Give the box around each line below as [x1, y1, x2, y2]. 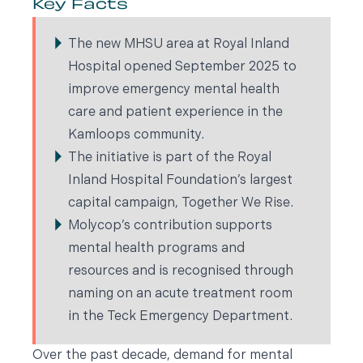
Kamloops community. [68, 129, 204, 142]
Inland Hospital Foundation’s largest [68, 174, 293, 187]
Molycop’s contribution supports [68, 220, 272, 233]
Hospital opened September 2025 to [68, 61, 297, 74]
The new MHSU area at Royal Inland [68, 38, 289, 51]
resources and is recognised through [68, 265, 293, 278]
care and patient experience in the [68, 106, 283, 119]
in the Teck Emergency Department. [68, 310, 293, 323]
